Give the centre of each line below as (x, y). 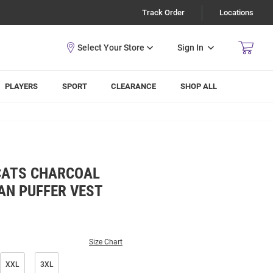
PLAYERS (22, 86)
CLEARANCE (134, 86)
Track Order (163, 12)
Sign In (190, 47)
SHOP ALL (199, 86)
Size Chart (106, 242)
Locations (236, 12)
